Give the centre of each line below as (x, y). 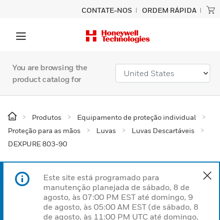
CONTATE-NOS (107, 10)
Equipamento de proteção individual (137, 117)
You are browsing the (50, 67)
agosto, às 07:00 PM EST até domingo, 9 (118, 197)
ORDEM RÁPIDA (169, 10)
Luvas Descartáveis (163, 130)
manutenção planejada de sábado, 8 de (116, 187)
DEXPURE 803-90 (38, 144)
